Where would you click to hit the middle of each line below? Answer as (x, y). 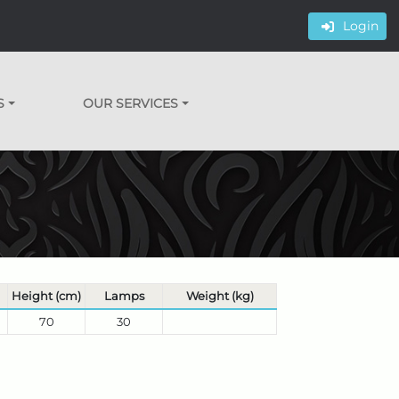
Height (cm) (46, 296)
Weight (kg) (220, 296)
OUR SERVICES (131, 103)
